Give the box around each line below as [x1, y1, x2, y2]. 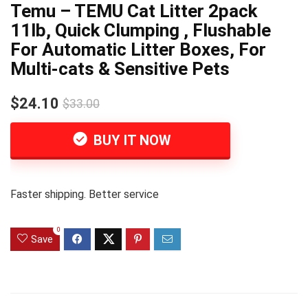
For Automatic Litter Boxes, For [10, 39, 266, 60]
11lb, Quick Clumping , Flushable [10, 20, 271, 41]
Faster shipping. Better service [10, 188, 159, 201]
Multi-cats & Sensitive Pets [10, 58, 230, 79]
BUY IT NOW [90, 132, 171, 148]
